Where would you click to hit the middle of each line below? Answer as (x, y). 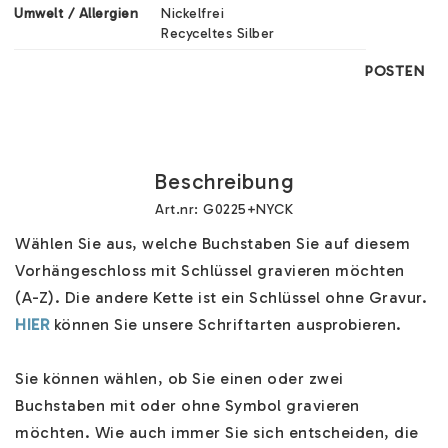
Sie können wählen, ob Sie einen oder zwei (179, 379)
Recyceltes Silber (218, 34)
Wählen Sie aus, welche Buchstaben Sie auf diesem (212, 244)
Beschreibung (224, 182)
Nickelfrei (192, 14)
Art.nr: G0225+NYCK (224, 210)
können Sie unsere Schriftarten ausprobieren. (225, 325)
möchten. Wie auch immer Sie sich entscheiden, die (217, 433)
